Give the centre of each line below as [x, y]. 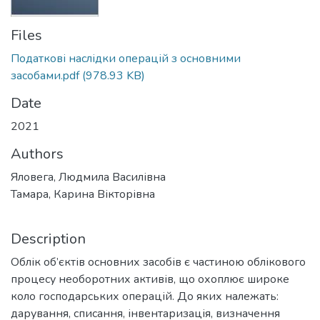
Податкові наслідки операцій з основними [126, 59]
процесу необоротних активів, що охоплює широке [150, 279]
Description [48, 239]
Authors [37, 154]
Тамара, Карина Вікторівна [83, 194]
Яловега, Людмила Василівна [88, 177]
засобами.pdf [45, 76]
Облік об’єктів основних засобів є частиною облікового [158, 262]
